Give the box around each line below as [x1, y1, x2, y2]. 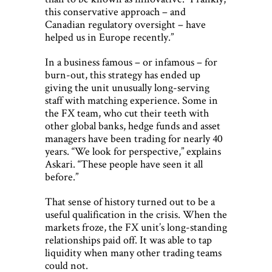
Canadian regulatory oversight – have [45, 17, 206, 32]
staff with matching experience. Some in [45, 93, 218, 107]
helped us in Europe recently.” [45, 30, 174, 44]
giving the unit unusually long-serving [45, 80, 209, 95]
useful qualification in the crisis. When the [45, 207, 227, 222]
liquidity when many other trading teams [45, 245, 222, 260]
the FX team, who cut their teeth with [45, 106, 209, 120]
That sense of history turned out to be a [45, 194, 215, 209]
